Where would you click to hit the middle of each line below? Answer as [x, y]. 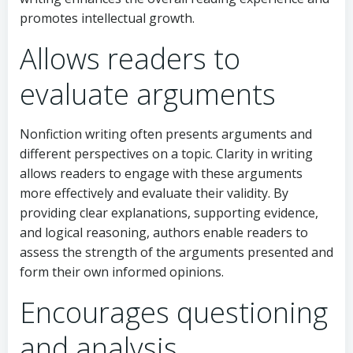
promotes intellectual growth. [107, 18]
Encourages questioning [174, 312]
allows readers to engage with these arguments [161, 173]
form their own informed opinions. [122, 271]
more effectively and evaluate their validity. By [154, 193]
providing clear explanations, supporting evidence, [169, 212]
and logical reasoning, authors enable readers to [164, 232]
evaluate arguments [148, 94]
